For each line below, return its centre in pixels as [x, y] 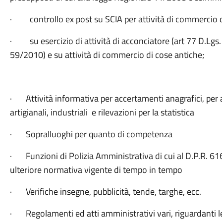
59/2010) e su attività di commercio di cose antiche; [107, 55]
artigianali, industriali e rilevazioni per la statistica [102, 112]
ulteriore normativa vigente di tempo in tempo [96, 170]
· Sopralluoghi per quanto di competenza [91, 134]
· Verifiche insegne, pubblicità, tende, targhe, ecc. [105, 192]
